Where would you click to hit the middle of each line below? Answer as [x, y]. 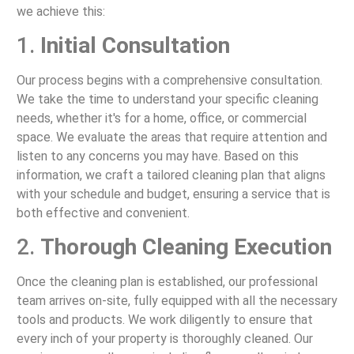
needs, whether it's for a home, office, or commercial [161, 119]
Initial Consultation [135, 46]
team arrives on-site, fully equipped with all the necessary [177, 301]
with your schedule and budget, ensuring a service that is [173, 194]
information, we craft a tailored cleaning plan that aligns [171, 175]
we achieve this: [60, 11]
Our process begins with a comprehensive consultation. [169, 81]
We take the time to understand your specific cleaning [167, 100]
